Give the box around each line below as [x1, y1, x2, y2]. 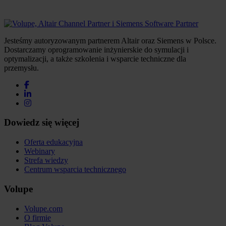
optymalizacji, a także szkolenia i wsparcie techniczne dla [4, 54, 186, 63]
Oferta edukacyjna [24, 138, 83, 147]
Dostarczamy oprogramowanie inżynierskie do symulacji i [4, 45, 189, 54]
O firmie [24, 213, 51, 222]
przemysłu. [4, 63, 39, 72]
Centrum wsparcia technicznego [24, 165, 126, 174]
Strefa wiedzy [24, 156, 68, 165]
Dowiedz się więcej [4, 117, 79, 128]
